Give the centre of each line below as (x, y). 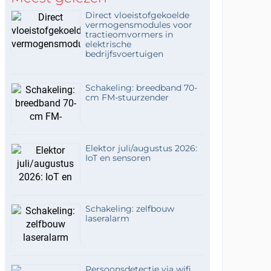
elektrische (108, 44)
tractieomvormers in (129, 34)
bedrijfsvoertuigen (124, 54)
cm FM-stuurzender (127, 97)
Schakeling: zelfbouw (129, 209)
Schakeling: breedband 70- (141, 88)
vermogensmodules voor (139, 25)
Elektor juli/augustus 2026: (141, 148)
